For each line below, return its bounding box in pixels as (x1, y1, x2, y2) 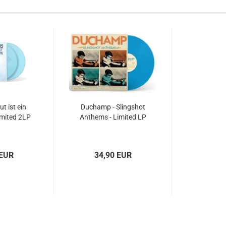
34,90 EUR (94, 150, 132, 160)
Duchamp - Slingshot (80, 103, 145, 111)
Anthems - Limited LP (79, 113, 146, 121)
